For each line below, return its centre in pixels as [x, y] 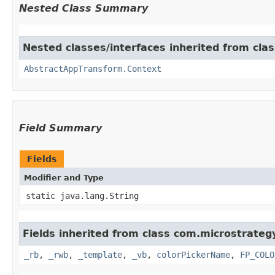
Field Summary [60, 128]
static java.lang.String [82, 196]
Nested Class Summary [83, 8]
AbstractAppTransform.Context [93, 68]
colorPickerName [193, 254]
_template [100, 254]
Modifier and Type [64, 177]
